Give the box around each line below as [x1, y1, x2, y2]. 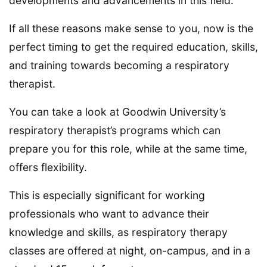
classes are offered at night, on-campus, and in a [9, 244, 250, 257]
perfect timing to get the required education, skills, [9, 41, 258, 54]
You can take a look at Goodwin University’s [9, 105, 226, 119]
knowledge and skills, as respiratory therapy [9, 226, 228, 239]
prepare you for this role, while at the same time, [9, 142, 247, 156]
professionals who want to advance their [9, 207, 209, 221]
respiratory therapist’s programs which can [9, 124, 221, 137]
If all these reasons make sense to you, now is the [9, 22, 253, 35]
